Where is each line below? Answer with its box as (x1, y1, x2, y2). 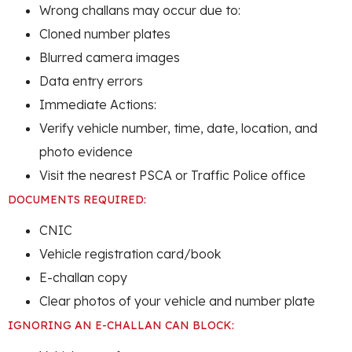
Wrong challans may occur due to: (39, 2, 240, 18)
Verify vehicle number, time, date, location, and (39, 119, 317, 136)
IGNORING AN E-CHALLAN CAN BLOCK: (8, 317, 234, 332)
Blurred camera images (39, 49, 180, 65)
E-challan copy (39, 269, 127, 285)
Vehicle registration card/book (39, 245, 221, 262)
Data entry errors (39, 72, 143, 89)
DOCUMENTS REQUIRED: (8, 192, 146, 207)
